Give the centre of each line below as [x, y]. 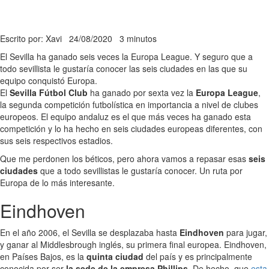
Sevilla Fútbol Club [49, 92]
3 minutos [138, 38]
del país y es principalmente [199, 256]
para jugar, [247, 232]
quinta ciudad [116, 256]
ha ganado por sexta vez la [142, 92]
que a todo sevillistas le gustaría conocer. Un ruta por [140, 170]
